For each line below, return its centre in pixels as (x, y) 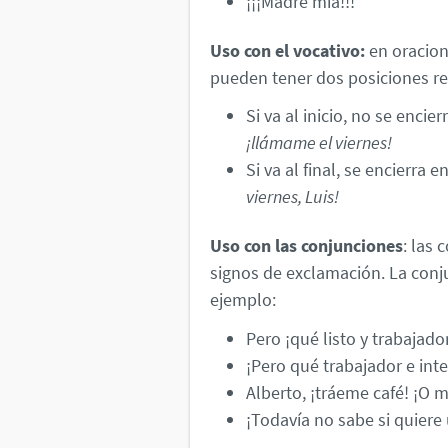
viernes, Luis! (292, 197)
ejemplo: (243, 299)
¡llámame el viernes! (319, 143)
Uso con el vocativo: (287, 50)
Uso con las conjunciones (306, 245)
